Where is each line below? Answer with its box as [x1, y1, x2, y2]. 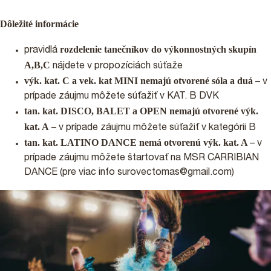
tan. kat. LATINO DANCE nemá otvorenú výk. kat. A [24, 137, 250, 148]
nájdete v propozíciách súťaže [50, 61, 183, 71]
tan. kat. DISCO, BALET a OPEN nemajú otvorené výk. [24, 105, 258, 116]
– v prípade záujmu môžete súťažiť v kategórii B [49, 123, 256, 133]
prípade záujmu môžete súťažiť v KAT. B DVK [24, 91, 219, 102]
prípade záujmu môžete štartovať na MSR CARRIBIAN [24, 153, 259, 163]
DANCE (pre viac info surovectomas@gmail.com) [24, 168, 234, 178]
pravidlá [24, 45, 60, 56]
